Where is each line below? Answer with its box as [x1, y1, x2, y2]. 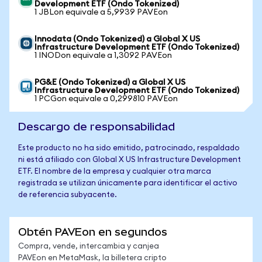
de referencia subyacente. [18, 191, 117, 199]
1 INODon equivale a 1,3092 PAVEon [35, 51, 172, 60]
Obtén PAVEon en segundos [18, 226, 167, 238]
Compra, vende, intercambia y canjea [18, 243, 159, 250]
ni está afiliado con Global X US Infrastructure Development [18, 156, 241, 164]
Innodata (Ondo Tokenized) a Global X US [35, 35, 200, 43]
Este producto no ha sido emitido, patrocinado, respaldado [18, 144, 240, 152]
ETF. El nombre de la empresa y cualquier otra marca [18, 168, 211, 175]
